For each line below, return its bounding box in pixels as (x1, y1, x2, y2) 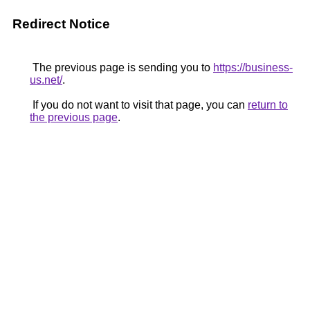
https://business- (213, 62, 293, 73)
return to (248, 99, 288, 111)
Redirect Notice (12, 17, 110, 31)
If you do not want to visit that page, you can (30, 99, 248, 111)
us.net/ (30, 74, 62, 86)
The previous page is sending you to (30, 62, 213, 73)
